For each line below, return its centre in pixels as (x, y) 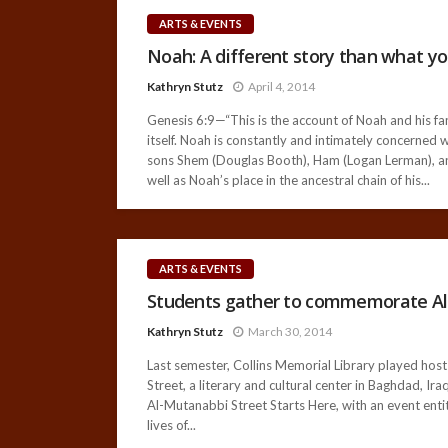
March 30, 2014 (290, 331)
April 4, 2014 (281, 86)
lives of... (171, 424)
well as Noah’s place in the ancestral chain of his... (288, 179)
